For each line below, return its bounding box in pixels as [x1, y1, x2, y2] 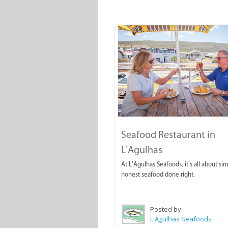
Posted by [150, 205, 181, 214]
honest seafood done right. [121, 170, 196, 179]
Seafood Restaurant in [121, 128, 215, 141]
